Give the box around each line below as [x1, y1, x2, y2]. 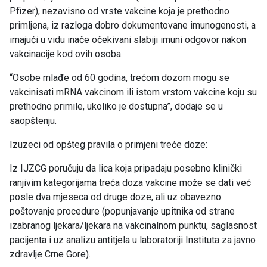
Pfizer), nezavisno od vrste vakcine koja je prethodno [10, 5, 229, 17]
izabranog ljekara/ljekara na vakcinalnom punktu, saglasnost [10, 220, 257, 232]
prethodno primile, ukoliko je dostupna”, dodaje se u [10, 101, 223, 113]
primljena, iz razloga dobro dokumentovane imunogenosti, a [10, 20, 256, 32]
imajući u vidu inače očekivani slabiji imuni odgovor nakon [10, 34, 246, 46]
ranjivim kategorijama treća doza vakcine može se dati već [10, 177, 251, 189]
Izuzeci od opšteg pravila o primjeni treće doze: [10, 139, 207, 151]
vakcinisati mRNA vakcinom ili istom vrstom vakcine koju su [10, 86, 257, 98]
